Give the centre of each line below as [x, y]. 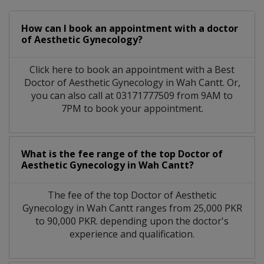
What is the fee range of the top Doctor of [122, 154]
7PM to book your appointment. [132, 108]
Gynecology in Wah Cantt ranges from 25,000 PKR [132, 208]
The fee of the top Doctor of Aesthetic [132, 195]
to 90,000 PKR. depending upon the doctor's [132, 221]
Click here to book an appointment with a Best [132, 69]
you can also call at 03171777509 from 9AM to [132, 95]
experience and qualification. [132, 234]
